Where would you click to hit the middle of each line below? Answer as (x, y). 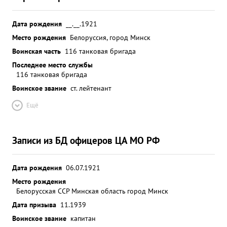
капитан (83, 218)
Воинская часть (36, 51)
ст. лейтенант (91, 88)
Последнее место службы (52, 65)
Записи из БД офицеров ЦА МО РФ (86, 140)
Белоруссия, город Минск (110, 37)
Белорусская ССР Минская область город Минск (92, 191)
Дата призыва (34, 204)
